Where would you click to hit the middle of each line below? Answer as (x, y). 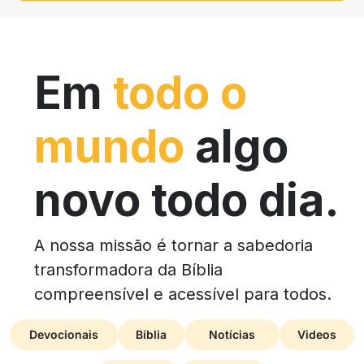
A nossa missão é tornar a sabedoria (173, 246)
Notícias (232, 335)
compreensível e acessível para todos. (183, 295)
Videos (317, 335)
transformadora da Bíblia (128, 270)
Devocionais (64, 335)
